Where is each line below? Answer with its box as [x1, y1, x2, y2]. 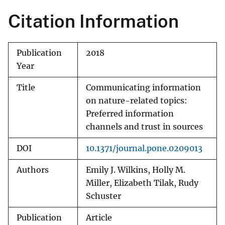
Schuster [86, 191, 121, 201]
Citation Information [8, 11, 179, 32]
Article [86, 213, 112, 223]
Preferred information [86, 109, 174, 119]
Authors [17, 165, 49, 175]
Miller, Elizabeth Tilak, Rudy [86, 178, 198, 188]
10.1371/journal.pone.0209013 [86, 144, 202, 154]
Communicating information [86, 83, 201, 93]
